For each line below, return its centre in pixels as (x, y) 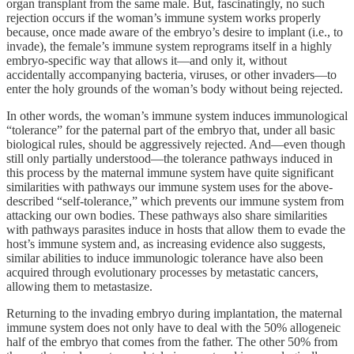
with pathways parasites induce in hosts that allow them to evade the (176, 229)
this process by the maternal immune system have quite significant (170, 172)
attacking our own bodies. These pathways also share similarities (167, 215)
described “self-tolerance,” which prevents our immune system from (175, 201)
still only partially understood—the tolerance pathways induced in (169, 158)
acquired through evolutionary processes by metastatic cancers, (162, 272)
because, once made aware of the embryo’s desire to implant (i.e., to (175, 32)
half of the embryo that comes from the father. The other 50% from (172, 341)
